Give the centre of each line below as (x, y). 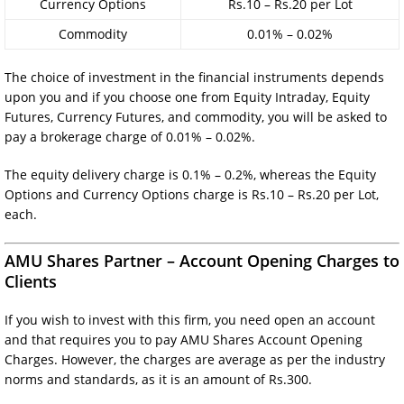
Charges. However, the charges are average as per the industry (195, 359)
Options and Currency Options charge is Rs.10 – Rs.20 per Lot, (192, 194)
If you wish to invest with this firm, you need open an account (190, 319)
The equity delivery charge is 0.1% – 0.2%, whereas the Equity (190, 174)
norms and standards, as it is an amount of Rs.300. (158, 379)
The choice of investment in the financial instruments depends (194, 77)
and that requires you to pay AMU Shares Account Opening (184, 339)
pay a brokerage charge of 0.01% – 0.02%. (130, 136)
